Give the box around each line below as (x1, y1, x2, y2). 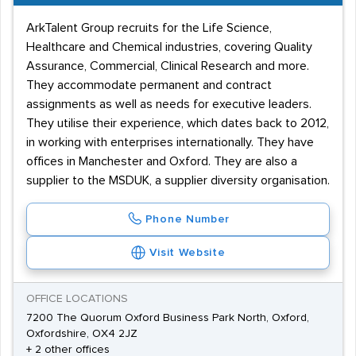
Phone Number (145, 214, 230, 225)
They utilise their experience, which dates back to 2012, (26, 117, 329, 130)
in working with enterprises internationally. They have (26, 136, 314, 149)
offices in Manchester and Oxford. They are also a (26, 155, 297, 168)
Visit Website (149, 247, 226, 258)
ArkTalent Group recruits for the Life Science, (26, 21, 272, 34)
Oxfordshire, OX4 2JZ (26, 328, 137, 339)
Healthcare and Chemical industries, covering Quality (26, 41, 312, 53)
